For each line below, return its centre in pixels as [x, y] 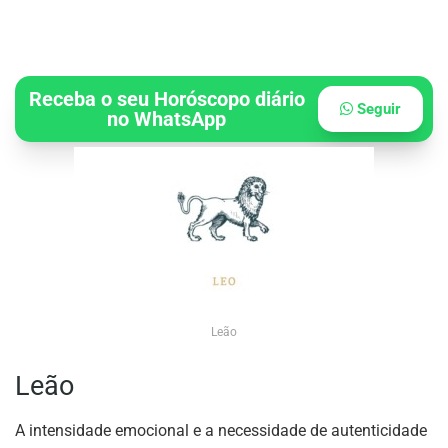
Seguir [377, 109]
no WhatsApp [167, 119]
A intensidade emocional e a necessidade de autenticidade [221, 430]
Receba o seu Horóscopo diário [166, 99]
